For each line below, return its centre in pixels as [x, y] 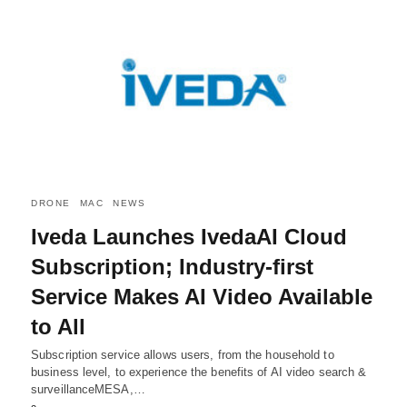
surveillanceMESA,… [88, 390]
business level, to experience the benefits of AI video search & [199, 372]
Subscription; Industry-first [172, 267]
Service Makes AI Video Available [202, 297]
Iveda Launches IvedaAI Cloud [189, 237]
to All [58, 327]
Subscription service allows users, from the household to [183, 355]
